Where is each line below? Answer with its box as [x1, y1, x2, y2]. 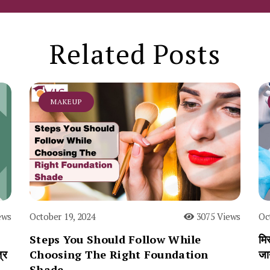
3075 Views [193, 210, 240, 223]
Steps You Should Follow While [30, 232, 201, 247]
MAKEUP [51, 96, 82, 106]
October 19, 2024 [30, 210, 96, 223]
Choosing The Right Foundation [30, 247, 209, 262]
